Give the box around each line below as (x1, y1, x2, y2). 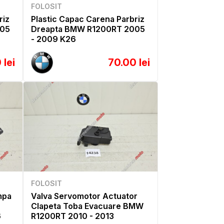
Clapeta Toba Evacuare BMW (31, 200, 143, 211)
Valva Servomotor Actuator (31, 190, 137, 201)
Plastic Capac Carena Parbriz (31, 14, 144, 24)
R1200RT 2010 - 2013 (31, 210, 114, 221)
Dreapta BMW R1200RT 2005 (31, 24, 145, 34)
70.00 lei (108, 56, 150, 69)
